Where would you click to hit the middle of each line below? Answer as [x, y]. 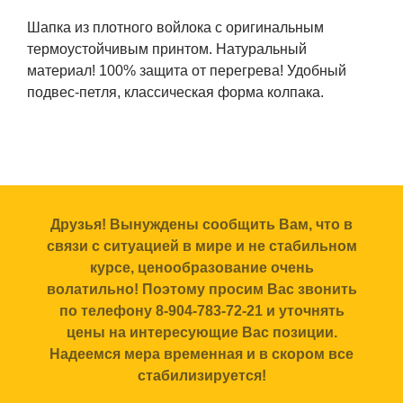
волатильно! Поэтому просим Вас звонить [201, 289]
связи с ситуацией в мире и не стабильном [201, 246]
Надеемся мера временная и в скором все [201, 354]
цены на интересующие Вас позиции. [201, 332]
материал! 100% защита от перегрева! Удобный [187, 70]
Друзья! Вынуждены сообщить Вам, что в [201, 224]
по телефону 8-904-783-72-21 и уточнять [201, 310]
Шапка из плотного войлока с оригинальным [175, 27]
